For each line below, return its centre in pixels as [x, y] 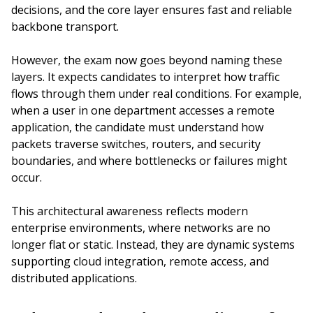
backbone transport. [65, 27]
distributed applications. [74, 278]
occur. [27, 177]
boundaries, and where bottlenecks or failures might [149, 161]
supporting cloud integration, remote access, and [140, 261]
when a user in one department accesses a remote [143, 110]
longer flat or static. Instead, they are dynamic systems [153, 245]
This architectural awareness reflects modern [130, 211]
